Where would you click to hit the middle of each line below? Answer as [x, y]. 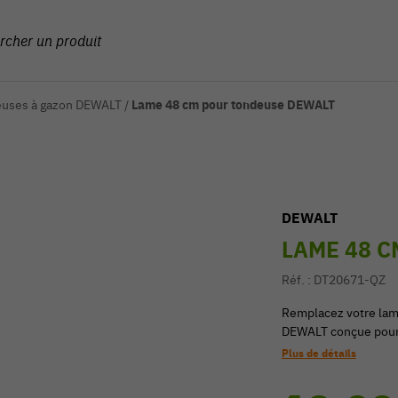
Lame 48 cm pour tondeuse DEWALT [233, 105]
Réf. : [297, 280]
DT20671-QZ [349, 280]
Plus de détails [318, 353]
